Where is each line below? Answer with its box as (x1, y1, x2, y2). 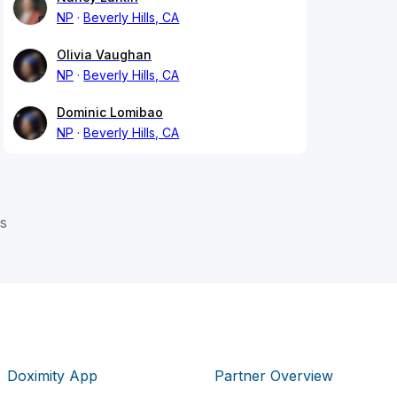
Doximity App (7, 366, 98, 385)
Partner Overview (214, 366, 333, 385)
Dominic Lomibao (57, 105, 163, 121)
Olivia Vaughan (57, 47, 152, 63)
